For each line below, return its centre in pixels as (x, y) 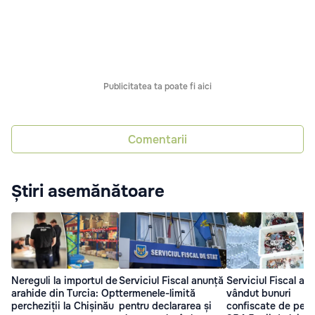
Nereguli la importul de (64, 281)
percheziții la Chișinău (63, 306)
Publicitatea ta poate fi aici (157, 87)
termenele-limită (157, 294)
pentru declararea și (165, 306)
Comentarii (157, 139)
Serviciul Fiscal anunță (171, 281)
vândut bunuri (259, 294)
